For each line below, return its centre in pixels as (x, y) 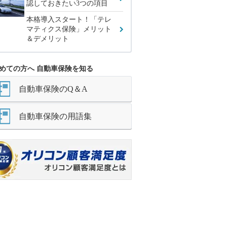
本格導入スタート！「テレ (69, 20)
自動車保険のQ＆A (53, 89)
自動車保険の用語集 (55, 116)
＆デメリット (47, 39)
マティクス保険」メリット (69, 29)
